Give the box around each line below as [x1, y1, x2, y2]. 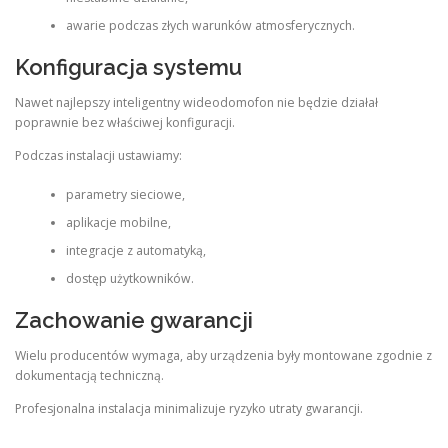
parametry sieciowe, [65, 185, 185, 203]
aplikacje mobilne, [65, 213, 171, 231]
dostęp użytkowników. [65, 269, 194, 287]
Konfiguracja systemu [15, 53, 242, 80]
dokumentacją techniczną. [15, 367, 164, 384]
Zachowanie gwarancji [15, 306, 253, 333]
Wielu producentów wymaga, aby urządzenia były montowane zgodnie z [15, 347, 432, 364]
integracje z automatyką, [65, 241, 206, 259]
